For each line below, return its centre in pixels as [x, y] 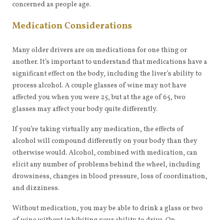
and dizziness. [36, 188]
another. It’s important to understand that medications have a [110, 62]
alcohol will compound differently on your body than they [105, 141]
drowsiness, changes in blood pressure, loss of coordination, [110, 177]
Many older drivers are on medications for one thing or [100, 50]
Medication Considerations [72, 26]
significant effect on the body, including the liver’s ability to [107, 74]
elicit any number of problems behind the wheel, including [106, 165]
